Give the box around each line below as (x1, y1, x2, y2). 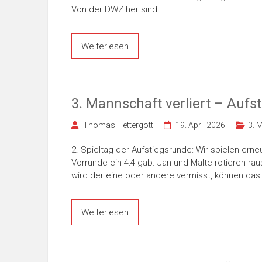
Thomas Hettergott (83, 120, 153, 130)
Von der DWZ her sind (71, 4, 157, 15)
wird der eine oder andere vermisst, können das (71, 170, 260, 181)
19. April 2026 (175, 120, 225, 130)
